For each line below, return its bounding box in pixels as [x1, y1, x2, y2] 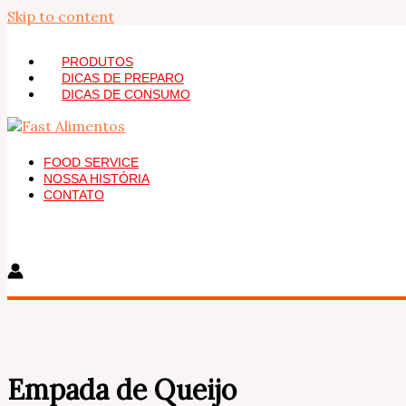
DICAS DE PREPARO [62, 71, 184, 85]
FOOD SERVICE [43, 155, 139, 169]
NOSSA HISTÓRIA [43, 171, 150, 186]
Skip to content [7, 7, 114, 25]
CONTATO [43, 188, 104, 202]
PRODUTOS [62, 54, 133, 69]
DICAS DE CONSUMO [62, 87, 190, 101]
